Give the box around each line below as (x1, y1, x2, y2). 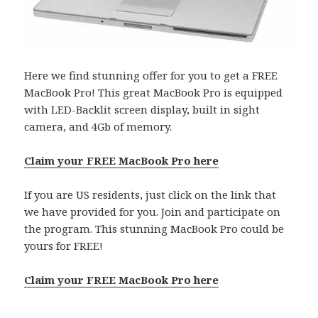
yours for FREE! (24, 238, 104, 253)
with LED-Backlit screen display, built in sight (24, 102, 261, 116)
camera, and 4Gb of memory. (24, 119, 172, 133)
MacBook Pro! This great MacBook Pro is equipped (24, 84, 283, 99)
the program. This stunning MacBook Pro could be (24, 221, 285, 236)
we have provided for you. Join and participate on (24, 204, 281, 219)
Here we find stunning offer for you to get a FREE (24, 67, 278, 82)
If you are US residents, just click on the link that (24, 187, 277, 202)
